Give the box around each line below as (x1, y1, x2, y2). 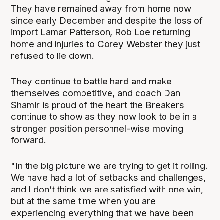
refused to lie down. (11, 50, 95, 61)
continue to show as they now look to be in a (11, 110, 197, 122)
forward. (11, 134, 47, 146)
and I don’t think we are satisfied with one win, (11, 183, 204, 195)
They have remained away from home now (11, 2, 192, 14)
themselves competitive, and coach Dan (11, 87, 181, 99)
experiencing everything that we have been (11, 207, 194, 219)
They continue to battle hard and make (11, 75, 172, 87)
